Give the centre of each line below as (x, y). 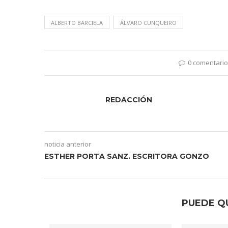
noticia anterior (68, 144)
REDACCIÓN (129, 100)
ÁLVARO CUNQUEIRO (148, 23)
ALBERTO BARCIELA (77, 23)
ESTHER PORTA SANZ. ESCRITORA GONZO (127, 156)
